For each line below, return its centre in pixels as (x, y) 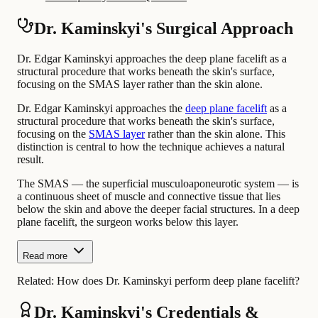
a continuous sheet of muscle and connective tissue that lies (149, 196)
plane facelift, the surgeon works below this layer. (128, 221)
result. (31, 159)
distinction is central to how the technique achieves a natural (151, 146)
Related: (37, 280)
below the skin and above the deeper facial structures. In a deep (158, 209)
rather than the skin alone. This (215, 133)
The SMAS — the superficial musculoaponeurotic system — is (158, 183)
